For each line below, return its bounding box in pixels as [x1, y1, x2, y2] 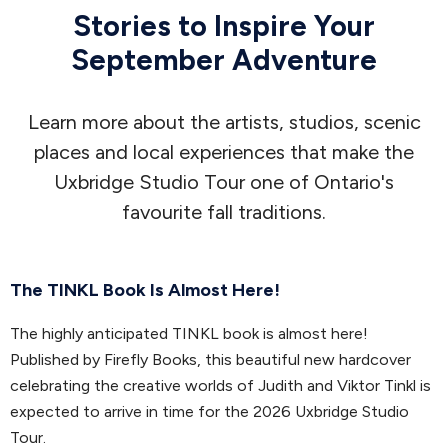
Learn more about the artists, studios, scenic [27, 109, 421, 134]
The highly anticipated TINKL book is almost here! [10, 323, 368, 343]
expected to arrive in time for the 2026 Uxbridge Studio [10, 401, 409, 421]
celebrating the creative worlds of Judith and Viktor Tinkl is [10, 375, 431, 395]
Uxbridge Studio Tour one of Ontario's [54, 169, 394, 194]
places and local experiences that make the [34, 139, 414, 164]
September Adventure [71, 42, 377, 77]
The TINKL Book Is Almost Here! [10, 278, 280, 301]
